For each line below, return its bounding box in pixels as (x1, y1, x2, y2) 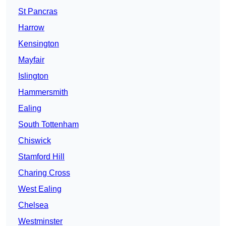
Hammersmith (18, 88, 68, 97)
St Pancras (18, 7, 58, 16)
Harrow (18, 23, 44, 32)
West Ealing (18, 185, 62, 194)
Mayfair (18, 55, 44, 65)
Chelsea (18, 201, 48, 210)
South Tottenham (18, 120, 79, 129)
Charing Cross (18, 168, 70, 178)
